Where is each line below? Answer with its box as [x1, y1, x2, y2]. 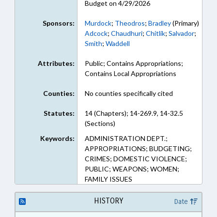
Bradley [148, 19, 171, 27]
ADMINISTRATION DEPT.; [84, 134, 168, 142]
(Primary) [170, 19, 199, 27]
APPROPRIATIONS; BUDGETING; [84, 144, 192, 153]
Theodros [114, 19, 145, 27]
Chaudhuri [110, 29, 142, 37]
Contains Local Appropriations [84, 69, 176, 77]
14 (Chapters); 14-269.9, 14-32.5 [84, 109, 183, 117]
